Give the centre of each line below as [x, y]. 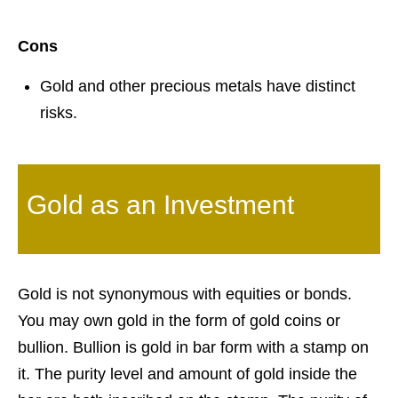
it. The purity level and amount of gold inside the [187, 374]
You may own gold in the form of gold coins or [179, 321]
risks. [59, 113]
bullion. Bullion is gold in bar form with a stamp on [193, 348]
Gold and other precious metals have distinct [198, 87]
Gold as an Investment [160, 205]
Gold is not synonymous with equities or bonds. [185, 295]
